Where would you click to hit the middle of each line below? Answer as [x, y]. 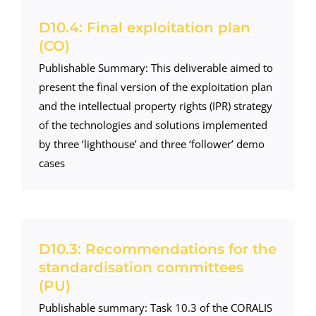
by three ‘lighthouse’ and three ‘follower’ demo [151, 144]
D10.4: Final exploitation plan [144, 27]
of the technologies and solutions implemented [153, 124]
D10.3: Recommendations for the [157, 249]
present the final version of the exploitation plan [155, 86]
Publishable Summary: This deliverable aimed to [156, 67]
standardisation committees [141, 267]
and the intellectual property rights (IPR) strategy [155, 105]
